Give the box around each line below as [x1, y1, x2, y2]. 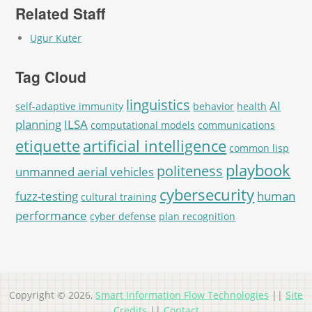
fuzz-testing [15, 187, 79, 204]
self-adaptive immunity [15, 99, 124, 113]
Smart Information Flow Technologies [95, 288, 269, 302]
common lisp [229, 141, 290, 155]
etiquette [15, 134, 81, 157]
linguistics [126, 95, 191, 114]
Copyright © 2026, [9, 288, 95, 302]
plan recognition [159, 209, 236, 223]
